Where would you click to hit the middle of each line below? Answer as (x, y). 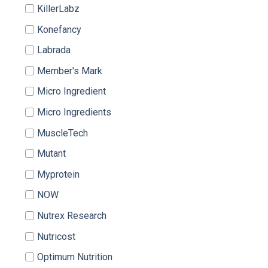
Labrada (54, 50)
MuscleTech (63, 133)
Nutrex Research (72, 215)
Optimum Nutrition (75, 257)
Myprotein (58, 174)
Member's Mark (70, 71)
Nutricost (56, 236)
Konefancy (59, 29)
